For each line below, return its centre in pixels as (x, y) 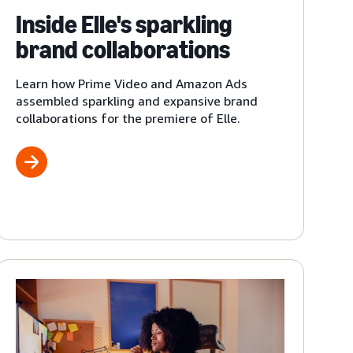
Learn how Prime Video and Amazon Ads (132, 83)
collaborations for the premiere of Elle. (128, 118)
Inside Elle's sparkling (124, 24)
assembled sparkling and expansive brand (137, 100)
